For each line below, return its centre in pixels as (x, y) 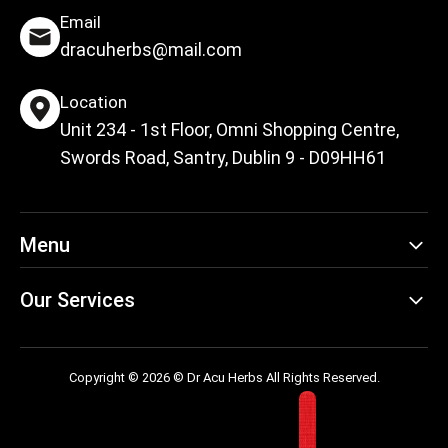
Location (93, 102)
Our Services (77, 300)
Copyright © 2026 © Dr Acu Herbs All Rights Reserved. (224, 378)
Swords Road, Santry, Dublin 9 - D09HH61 (223, 158)
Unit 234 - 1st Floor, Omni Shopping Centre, (229, 130)
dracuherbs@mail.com (151, 50)
